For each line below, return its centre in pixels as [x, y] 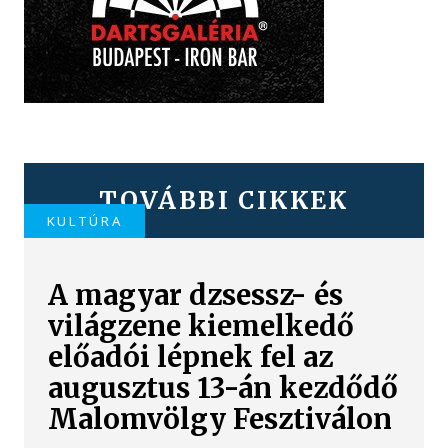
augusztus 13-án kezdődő [223, 389]
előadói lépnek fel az [191, 358]
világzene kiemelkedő [201, 327]
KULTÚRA [84, 220]
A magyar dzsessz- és [196, 296]
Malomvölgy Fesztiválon [220, 420]
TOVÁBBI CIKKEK [224, 200]
